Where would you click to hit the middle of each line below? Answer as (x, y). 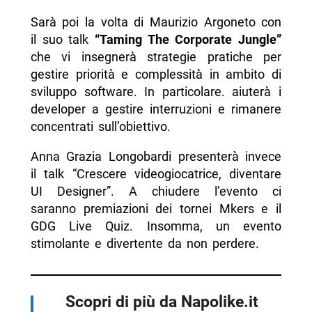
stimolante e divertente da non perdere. (145, 244)
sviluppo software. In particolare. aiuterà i (156, 92)
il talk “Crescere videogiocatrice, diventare (156, 174)
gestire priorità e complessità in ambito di (156, 75)
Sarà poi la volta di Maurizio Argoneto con (156, 22)
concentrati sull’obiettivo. (100, 127)
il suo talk (62, 40)
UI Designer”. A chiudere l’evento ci (156, 192)
